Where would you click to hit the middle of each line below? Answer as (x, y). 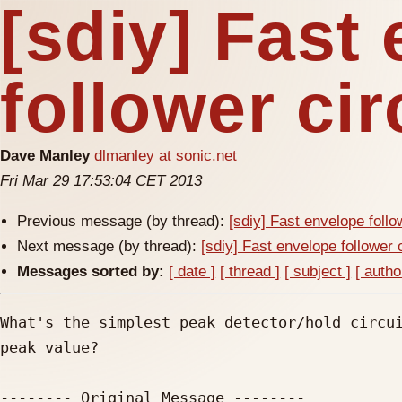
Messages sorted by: (91, 271)
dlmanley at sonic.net (166, 156)
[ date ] (192, 271)
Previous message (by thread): (123, 221)
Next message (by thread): (109, 246)
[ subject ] (318, 271)
